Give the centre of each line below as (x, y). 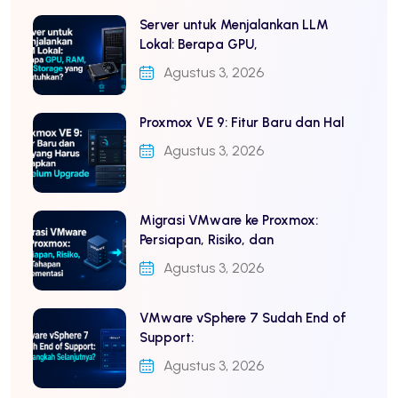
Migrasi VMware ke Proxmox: (229, 220)
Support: (167, 337)
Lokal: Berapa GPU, (199, 44)
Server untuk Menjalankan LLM (234, 24)
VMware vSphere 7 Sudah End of (243, 318)
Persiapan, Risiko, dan (207, 239)
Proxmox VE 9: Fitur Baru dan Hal (242, 122)
